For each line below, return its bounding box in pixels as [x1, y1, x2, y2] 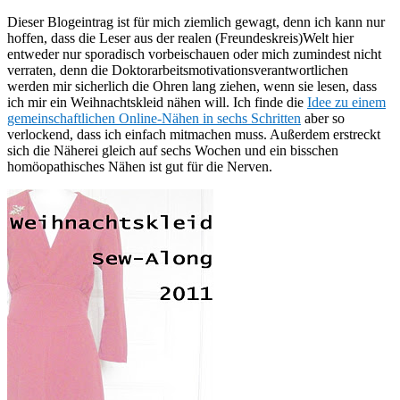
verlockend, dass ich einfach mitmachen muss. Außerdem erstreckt [7, 126, 380, 142]
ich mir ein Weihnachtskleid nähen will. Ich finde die [7, 94, 307, 110]
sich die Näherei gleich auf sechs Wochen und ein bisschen [7, 142, 338, 158]
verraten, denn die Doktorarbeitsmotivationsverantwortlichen [7, 62, 348, 78]
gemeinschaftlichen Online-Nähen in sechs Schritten [7, 110, 301, 126]
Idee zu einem [307, 94, 386, 110]
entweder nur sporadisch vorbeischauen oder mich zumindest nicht [7, 46, 381, 62]
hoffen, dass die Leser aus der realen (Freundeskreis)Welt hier [7, 29, 354, 46]
